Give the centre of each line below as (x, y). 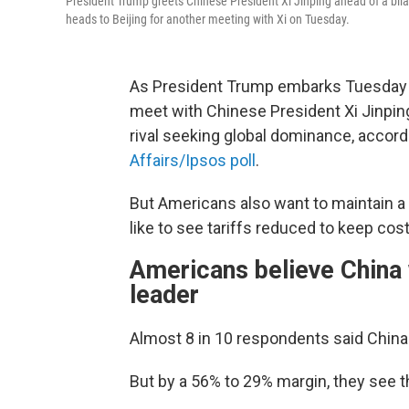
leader (164, 295)
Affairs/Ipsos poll (193, 161)
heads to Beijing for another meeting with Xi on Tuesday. (208, 20)
